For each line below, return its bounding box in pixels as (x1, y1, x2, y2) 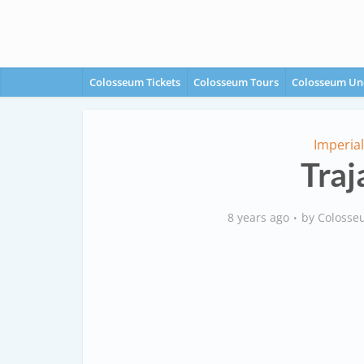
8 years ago (227, 210, 289, 225)
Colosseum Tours (193, 75, 279, 89)
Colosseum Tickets (89, 75, 180, 89)
